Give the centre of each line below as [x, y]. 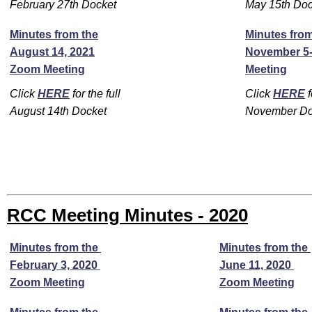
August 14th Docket [60, 111]
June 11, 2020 [257, 265]
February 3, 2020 [55, 265]
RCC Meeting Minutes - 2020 [127, 215]
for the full [95, 94]
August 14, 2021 [52, 52]
